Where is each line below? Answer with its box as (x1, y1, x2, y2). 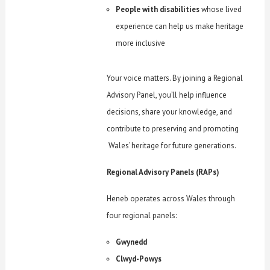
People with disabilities (116, 4, 200, 14)
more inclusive (116, 37, 166, 48)
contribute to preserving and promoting (107, 123, 239, 134)
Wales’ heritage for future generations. (107, 140, 237, 151)
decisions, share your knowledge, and (107, 106, 233, 117)
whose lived (199, 4, 242, 14)
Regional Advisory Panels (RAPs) (107, 166, 220, 177)
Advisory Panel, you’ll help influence (107, 89, 227, 100)
